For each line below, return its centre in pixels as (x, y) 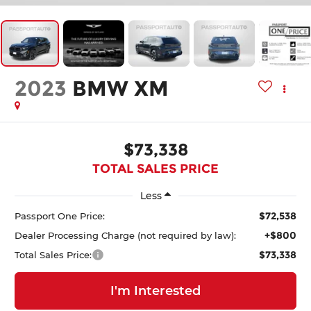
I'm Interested (155, 291)
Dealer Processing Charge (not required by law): (126, 235)
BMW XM (121, 89)
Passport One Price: (60, 216)
